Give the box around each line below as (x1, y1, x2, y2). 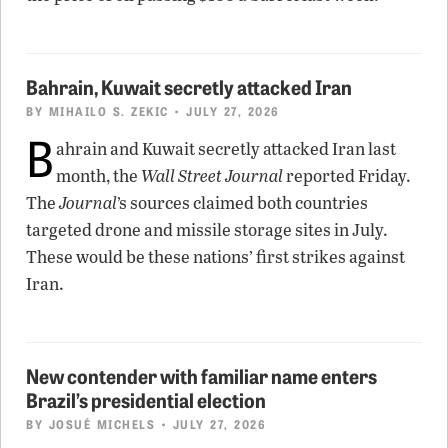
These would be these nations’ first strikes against (26, 244, 405, 268)
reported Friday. (283, 163, 411, 187)
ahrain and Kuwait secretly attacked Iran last (56, 136, 396, 160)
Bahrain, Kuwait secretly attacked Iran (26, 71, 352, 100)
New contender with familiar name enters (26, 360, 377, 389)
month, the (56, 163, 141, 187)
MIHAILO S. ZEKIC (48, 101, 169, 119)
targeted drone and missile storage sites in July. (26, 217, 388, 241)
